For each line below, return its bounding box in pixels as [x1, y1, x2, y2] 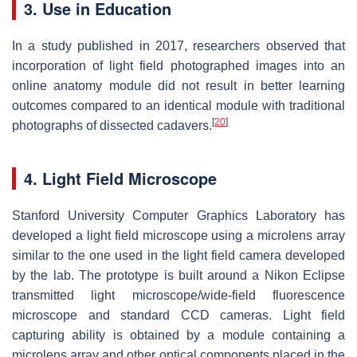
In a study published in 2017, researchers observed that [12, 38, 345, 53]
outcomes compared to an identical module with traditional [12, 98, 345, 112]
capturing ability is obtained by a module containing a [12, 328, 345, 342]
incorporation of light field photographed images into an [12, 58, 345, 73]
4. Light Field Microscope [24, 166, 217, 190]
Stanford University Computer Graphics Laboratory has [12, 208, 345, 222]
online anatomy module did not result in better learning [12, 78, 345, 92]
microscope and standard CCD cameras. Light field [12, 308, 345, 322]
